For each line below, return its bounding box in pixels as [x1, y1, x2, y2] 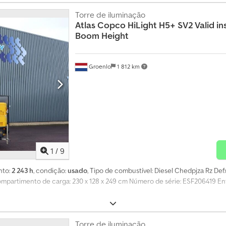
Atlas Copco [75, 19, 126, 31]
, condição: [33, 166, 68, 176]
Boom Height [75, 29, 129, 41]
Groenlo [87, 63, 111, 71]
